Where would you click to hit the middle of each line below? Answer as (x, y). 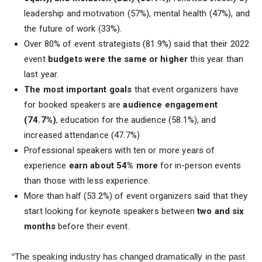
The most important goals (78, 90)
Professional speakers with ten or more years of (120, 151)
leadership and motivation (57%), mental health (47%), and (137, 14)
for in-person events (201, 166)
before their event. (94, 227)
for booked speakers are (74, 105)
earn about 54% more (115, 166)
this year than (216, 59)
